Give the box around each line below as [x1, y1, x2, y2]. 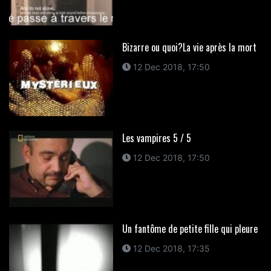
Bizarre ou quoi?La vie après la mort [122, 39, 256, 54]
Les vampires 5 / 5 [122, 130, 191, 145]
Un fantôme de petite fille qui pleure [122, 221, 258, 236]
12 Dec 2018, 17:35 [130, 243, 210, 253]
